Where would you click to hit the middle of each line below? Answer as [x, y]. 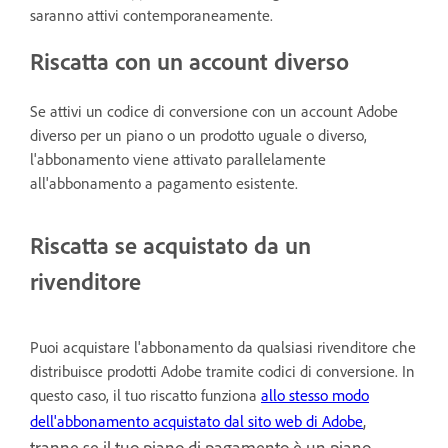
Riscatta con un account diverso [189, 61]
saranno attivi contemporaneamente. [151, 15]
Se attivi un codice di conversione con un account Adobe [214, 111]
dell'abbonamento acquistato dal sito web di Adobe [196, 421]
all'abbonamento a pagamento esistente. [164, 183]
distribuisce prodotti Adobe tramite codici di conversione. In [222, 371]
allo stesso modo [315, 395]
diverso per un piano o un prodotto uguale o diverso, [198, 135]
